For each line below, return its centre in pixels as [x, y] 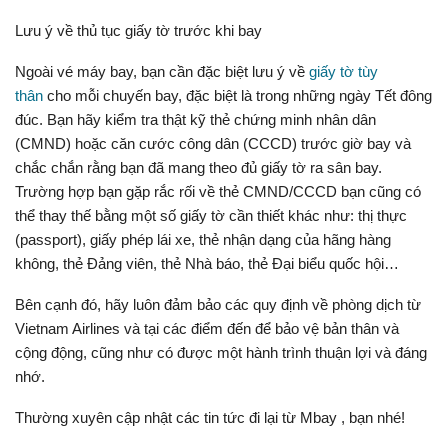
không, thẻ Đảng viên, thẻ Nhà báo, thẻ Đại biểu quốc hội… [207, 264]
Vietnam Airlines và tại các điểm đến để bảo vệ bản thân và [207, 329]
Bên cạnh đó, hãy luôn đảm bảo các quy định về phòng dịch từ [218, 305]
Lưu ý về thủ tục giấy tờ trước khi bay [138, 31]
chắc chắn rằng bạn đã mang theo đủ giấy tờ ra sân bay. [198, 168]
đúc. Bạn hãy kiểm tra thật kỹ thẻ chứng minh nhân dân [195, 120]
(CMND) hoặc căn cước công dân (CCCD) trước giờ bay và [213, 144]
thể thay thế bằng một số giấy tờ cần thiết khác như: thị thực [211, 216]
